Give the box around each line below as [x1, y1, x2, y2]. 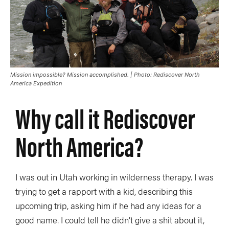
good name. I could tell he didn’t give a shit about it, [15, 213, 204, 226]
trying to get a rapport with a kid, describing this [15, 185, 193, 197]
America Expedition [10, 79, 62, 87]
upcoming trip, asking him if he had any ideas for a [15, 199, 201, 212]
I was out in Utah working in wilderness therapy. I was [15, 170, 214, 183]
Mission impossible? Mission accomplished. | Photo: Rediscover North [10, 71, 200, 78]
